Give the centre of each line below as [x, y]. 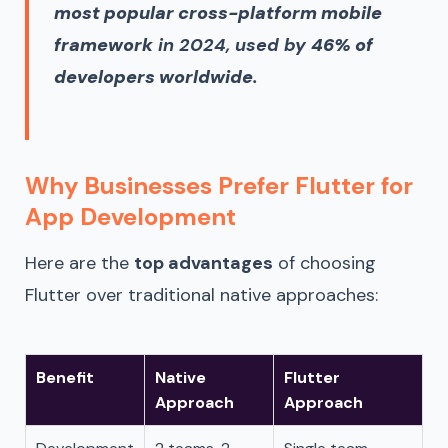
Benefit [65, 377]
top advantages [203, 262]
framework [103, 44]
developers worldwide [153, 76]
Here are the [79, 262]
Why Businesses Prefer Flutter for [219, 185]
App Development [130, 216]
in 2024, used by [232, 44]
